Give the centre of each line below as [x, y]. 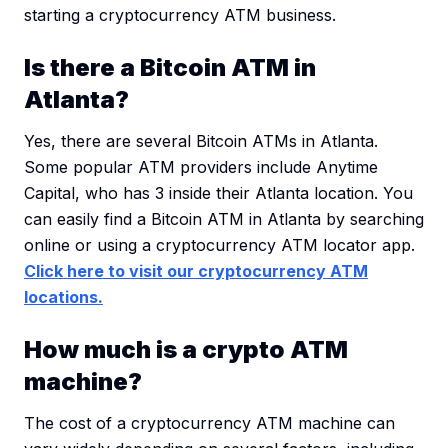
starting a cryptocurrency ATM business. [180, 15]
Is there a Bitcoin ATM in [170, 68]
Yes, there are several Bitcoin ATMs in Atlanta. [201, 141]
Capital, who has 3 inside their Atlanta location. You [218, 193]
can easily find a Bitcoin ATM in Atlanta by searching [224, 219]
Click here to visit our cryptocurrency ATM [196, 271]
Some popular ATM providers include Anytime [201, 167]
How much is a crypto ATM [186, 350]
